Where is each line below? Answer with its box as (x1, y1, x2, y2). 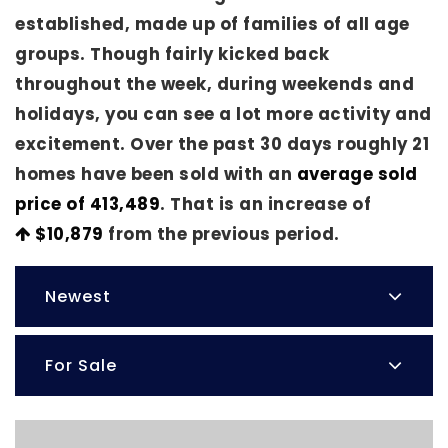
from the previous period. (103, 223, 340, 246)
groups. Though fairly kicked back (15, 43, 330, 66)
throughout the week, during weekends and (15, 73, 414, 96)
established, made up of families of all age (15, 13, 410, 36)
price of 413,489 (15, 193, 160, 216)
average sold (296, 163, 418, 186)
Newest (45, 284, 111, 308)
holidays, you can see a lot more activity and (15, 103, 432, 126)
